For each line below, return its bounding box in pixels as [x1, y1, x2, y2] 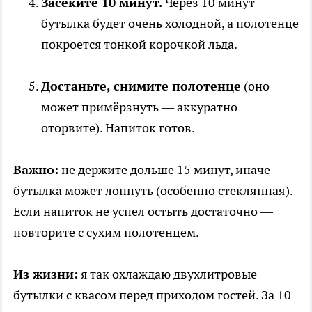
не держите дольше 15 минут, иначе [58, 162, 270, 178]
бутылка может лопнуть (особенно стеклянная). [13, 182, 292, 199]
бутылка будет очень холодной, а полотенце [41, 15, 299, 32]
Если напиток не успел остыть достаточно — [13, 203, 273, 220]
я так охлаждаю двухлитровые [78, 266, 257, 283]
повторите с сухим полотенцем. [13, 224, 199, 241]
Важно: [13, 162, 58, 178]
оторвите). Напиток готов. [41, 120, 195, 136]
